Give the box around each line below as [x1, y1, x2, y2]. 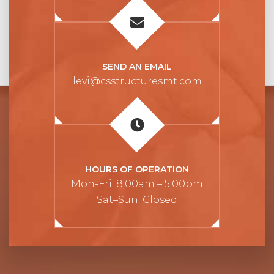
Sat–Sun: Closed [97, 193, 177, 206]
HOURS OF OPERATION [85, 163, 189, 175]
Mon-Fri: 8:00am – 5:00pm [71, 177, 203, 190]
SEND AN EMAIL [102, 61, 172, 72]
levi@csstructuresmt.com [72, 75, 202, 87]
